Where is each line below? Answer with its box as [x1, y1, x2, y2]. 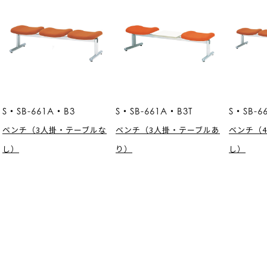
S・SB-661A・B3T [116, 105, 193, 116]
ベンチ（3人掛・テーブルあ [116, 123, 220, 135]
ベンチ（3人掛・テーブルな [2, 123, 107, 135]
